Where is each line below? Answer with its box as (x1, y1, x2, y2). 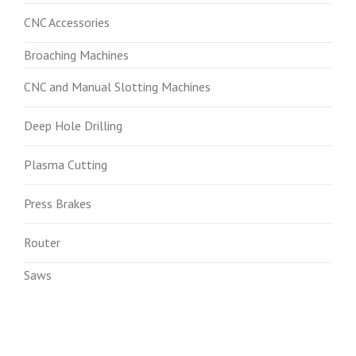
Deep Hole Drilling (24, 118, 122, 133)
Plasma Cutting (24, 157, 107, 172)
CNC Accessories (24, 14, 110, 30)
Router (24, 234, 60, 250)
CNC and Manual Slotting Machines (24, 79, 211, 95)
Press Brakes (24, 195, 91, 211)
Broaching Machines (24, 47, 129, 63)
